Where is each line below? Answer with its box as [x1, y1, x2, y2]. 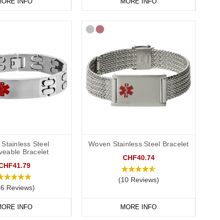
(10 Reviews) [118, 176, 159, 184]
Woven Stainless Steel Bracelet [88, 140, 189, 148]
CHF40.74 [122, 154, 155, 162]
